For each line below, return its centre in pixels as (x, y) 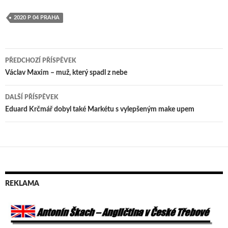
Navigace (33, 76)
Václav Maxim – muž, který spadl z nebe (66, 73)
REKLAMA (22, 184)
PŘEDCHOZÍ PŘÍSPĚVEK (40, 61)
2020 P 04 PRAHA (37, 18)
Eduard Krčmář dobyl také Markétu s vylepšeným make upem (100, 110)
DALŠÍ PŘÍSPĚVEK (32, 97)
